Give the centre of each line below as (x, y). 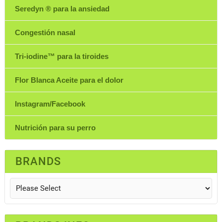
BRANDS (38, 162)
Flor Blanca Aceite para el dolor (69, 80)
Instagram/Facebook (50, 104)
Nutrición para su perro (55, 128)
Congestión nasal (45, 33)
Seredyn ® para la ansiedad (62, 9)
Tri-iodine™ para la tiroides (61, 56)
